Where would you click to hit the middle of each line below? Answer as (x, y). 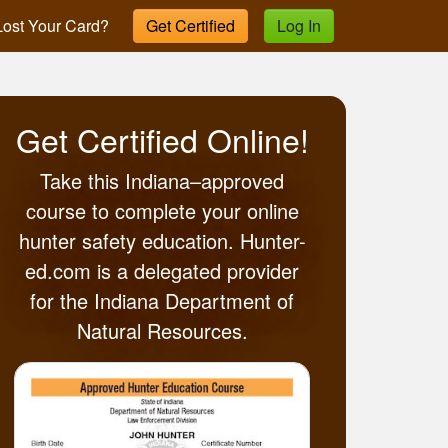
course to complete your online (162, 210)
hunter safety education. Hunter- (162, 240)
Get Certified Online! (162, 139)
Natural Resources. (162, 330)
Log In (299, 25)
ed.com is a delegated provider (162, 270)
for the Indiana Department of (162, 300)
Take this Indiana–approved (162, 180)
